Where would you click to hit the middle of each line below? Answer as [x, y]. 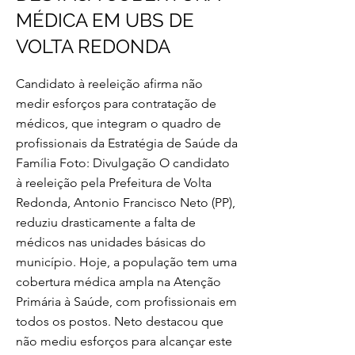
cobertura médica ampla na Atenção [118, 282]
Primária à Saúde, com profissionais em [126, 302]
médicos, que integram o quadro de [118, 123]
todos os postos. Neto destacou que [120, 321]
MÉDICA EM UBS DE [105, 20]
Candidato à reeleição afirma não [109, 84]
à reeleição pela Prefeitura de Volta [114, 183]
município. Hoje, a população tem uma [126, 262]
